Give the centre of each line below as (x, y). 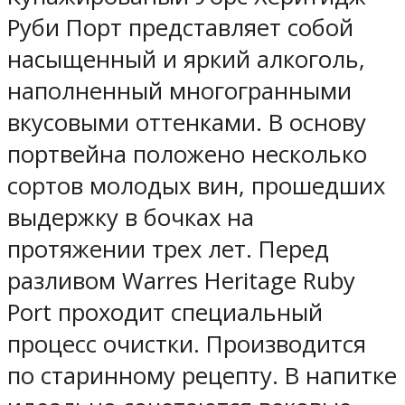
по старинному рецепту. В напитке (202, 376)
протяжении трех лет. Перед (168, 250)
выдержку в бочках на (131, 218)
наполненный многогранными (179, 91)
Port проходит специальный (165, 313)
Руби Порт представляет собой (180, 28)
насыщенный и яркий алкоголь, (186, 60)
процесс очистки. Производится (187, 344)
